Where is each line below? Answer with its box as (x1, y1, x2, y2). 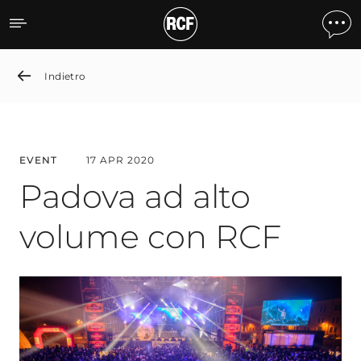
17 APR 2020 (86, 154, 155, 166)
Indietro (44, 69, 86, 82)
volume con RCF (19, 217, 281, 256)
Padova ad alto (19, 176, 251, 216)
